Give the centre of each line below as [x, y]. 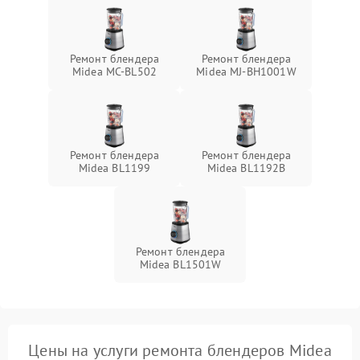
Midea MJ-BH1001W [246, 72]
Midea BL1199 [115, 168]
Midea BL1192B [246, 168]
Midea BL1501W [180, 264]
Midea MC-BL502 [115, 72]
